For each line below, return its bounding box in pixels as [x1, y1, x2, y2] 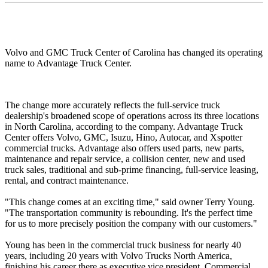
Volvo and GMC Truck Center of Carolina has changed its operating [5, 47, 263, 58]
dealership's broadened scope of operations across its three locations [5, 111, 259, 121]
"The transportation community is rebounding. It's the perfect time [5, 208, 252, 218]
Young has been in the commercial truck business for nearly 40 [5, 240, 241, 251]
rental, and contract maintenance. [5, 175, 129, 186]
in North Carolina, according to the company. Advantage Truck [5, 121, 243, 132]
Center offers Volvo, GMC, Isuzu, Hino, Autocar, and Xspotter [5, 132, 242, 143]
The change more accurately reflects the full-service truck [5, 100, 220, 111]
